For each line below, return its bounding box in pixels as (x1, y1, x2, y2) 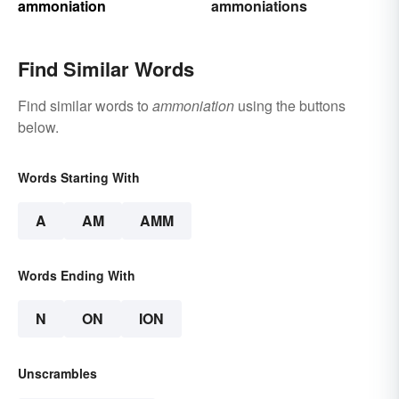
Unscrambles (18, 364, 97, 383)
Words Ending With (18, 266, 135, 285)
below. (18, 117, 59, 138)
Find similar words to (18, 95, 152, 117)
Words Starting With (18, 168, 140, 187)
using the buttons (234, 95, 346, 117)
